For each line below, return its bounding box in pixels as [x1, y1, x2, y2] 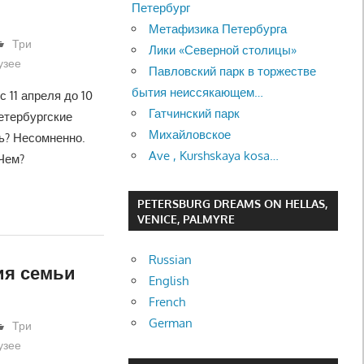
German [149, 314, 193, 331]
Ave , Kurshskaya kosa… [149, 147, 279, 163]
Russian [149, 251, 193, 267]
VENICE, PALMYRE [136, 211, 235, 226]
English [149, 272, 189, 288]
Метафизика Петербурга [149, 20, 288, 37]
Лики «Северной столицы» [149, 41, 297, 58]
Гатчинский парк [149, 105, 240, 121]
